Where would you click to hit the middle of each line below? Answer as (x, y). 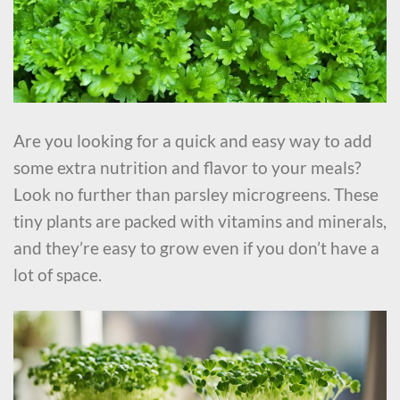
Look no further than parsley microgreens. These (196, 195)
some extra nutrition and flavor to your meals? (187, 168)
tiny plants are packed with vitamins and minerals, (200, 221)
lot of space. (58, 275)
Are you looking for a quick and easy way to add (193, 141)
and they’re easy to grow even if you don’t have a (196, 248)
